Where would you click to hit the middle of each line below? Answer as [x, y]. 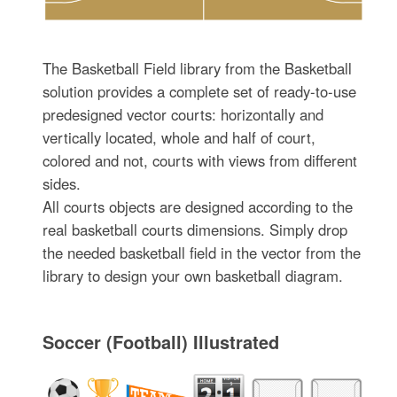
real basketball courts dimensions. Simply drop [195, 229]
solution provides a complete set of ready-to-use [200, 91]
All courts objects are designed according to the [198, 206]
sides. [62, 183]
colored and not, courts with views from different [200, 160]
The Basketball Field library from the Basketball [198, 68]
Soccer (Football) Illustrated [161, 341]
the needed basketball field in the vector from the [202, 252]
